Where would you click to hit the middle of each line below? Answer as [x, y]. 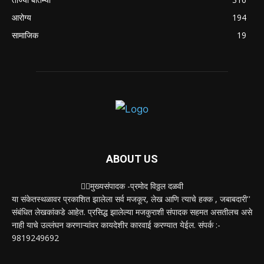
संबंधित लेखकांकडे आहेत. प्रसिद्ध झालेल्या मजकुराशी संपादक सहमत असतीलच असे [132, 212]
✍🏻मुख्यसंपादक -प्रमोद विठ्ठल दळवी [132, 186]
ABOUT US [132, 159]
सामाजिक [25, 35]
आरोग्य [22, 17]
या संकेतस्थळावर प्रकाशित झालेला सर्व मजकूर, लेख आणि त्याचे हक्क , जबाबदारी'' [131, 199]
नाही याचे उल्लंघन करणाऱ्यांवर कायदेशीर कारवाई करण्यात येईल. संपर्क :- [116, 225]
